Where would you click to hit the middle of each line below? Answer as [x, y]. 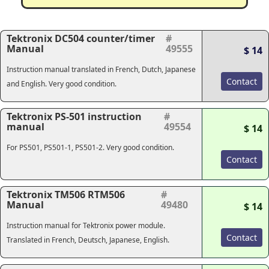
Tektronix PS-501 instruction [74, 116]
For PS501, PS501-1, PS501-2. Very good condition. [90, 147]
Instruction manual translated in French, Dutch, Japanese [101, 69]
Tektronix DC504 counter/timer [81, 38]
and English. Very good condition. [62, 84]
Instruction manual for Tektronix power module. [86, 225]
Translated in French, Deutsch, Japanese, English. [88, 240]
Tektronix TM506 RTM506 [66, 195]
